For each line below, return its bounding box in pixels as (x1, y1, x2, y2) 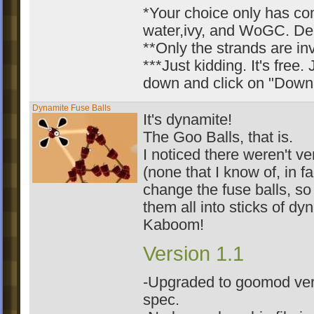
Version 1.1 (143, 243, 244, 265)
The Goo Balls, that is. (143, 129, 293, 146)
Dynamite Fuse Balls (32, 103, 111, 113)
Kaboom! (143, 217, 204, 233)
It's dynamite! (143, 111, 232, 128)
